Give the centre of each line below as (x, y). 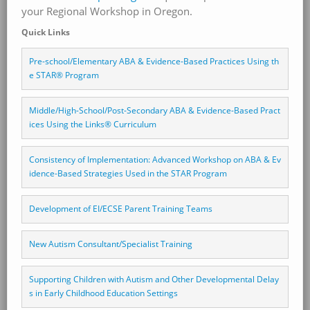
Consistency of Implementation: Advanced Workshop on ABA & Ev (155, 159)
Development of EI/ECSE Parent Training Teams (120, 208)
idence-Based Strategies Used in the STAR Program (129, 173)
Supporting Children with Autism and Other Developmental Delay (154, 279)
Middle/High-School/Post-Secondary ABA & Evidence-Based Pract (154, 110)
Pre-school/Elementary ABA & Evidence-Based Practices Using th (154, 61)
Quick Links (46, 31)
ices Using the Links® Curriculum (92, 124)
